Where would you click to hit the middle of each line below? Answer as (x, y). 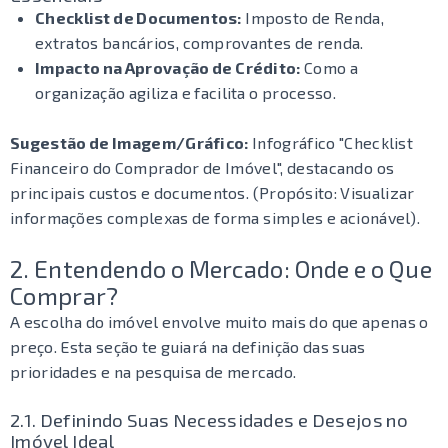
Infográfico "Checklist (331, 142)
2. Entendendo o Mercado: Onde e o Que (221, 268)
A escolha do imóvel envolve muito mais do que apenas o (219, 321)
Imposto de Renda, (312, 17)
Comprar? (64, 295)
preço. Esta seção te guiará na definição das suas (188, 346)
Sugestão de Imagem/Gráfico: (129, 142)
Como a (329, 67)
